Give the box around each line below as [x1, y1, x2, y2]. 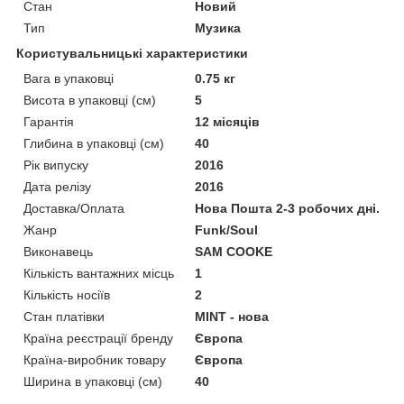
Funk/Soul [195, 222, 259, 237]
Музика [195, 20, 242, 35]
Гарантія [23, 114, 74, 129]
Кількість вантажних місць [23, 265, 174, 280]
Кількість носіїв [23, 287, 110, 302]
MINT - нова [195, 308, 270, 324]
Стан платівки [23, 308, 105, 324]
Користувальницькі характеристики [16, 45, 248, 60]
